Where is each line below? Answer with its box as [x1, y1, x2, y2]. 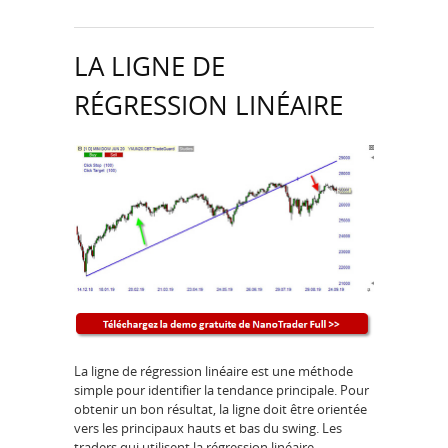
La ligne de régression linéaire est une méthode [74, 361, 353, 380]
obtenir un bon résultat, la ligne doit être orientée [74, 399, 367, 418]
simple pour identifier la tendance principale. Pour [74, 380, 369, 399]
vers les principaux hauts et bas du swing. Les [74, 418, 342, 437]
